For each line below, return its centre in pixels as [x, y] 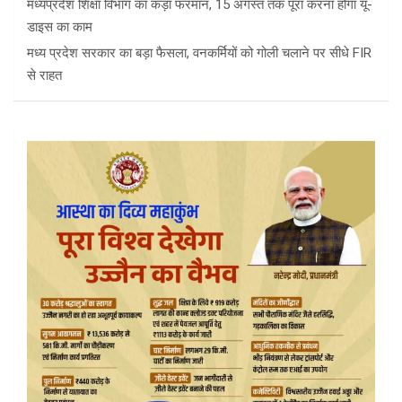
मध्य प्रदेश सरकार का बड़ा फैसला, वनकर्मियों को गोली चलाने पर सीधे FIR [199, 53]
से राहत [44, 76]
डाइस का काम [60, 27]
